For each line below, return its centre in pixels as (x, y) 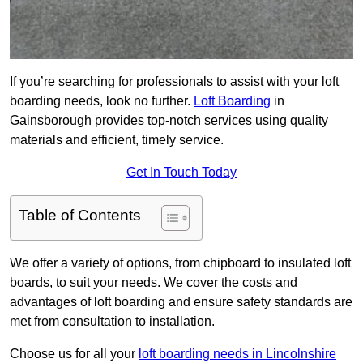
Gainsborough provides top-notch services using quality (169, 121)
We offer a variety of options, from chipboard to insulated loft (180, 263)
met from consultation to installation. (112, 322)
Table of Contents (80, 216)
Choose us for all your (74, 354)
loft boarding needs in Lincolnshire (237, 354)
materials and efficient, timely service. (117, 140)
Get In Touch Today (181, 173)
